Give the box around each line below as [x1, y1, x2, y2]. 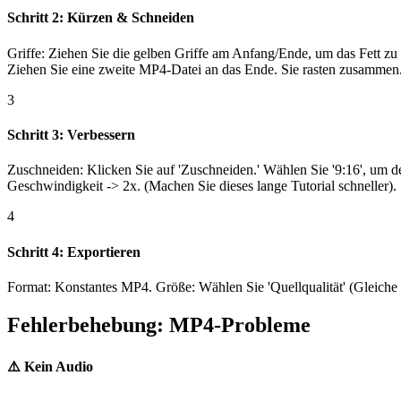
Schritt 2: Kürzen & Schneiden [7, 10, 194, 26]
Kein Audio [24, 358, 93, 374]
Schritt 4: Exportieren [7, 243, 141, 260]
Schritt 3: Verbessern [7, 126, 135, 142]
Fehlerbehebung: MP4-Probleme [7, 312, 311, 337]
